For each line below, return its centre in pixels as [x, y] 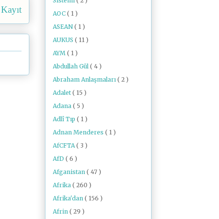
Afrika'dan [69, 198]
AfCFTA [65, 145]
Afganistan [70, 172]
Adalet [63, 92]
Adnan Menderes [79, 132]
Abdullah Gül [71, 66]
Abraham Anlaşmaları [85, 79]
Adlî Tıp [65, 119]
